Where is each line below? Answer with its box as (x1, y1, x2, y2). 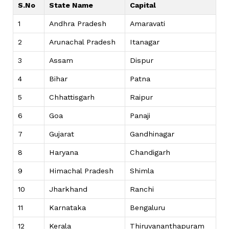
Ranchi (130, 185, 154, 194)
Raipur (130, 93, 153, 102)
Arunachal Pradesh (49, 38, 116, 47)
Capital (130, 1, 156, 10)
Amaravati (130, 19, 165, 28)
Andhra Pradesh (49, 19, 106, 28)
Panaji (130, 111, 150, 120)
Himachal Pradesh (49, 167, 113, 175)
